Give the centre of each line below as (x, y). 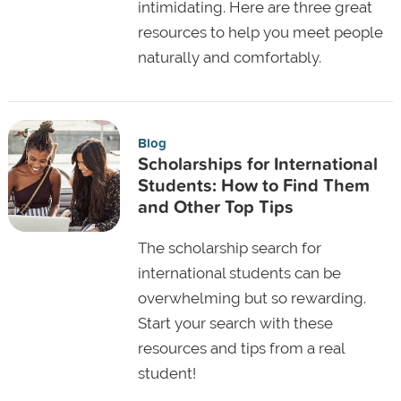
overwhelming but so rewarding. (252, 298)
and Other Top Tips (215, 206)
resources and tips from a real (241, 348)
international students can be (239, 273)
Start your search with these (235, 323)
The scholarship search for (229, 247)
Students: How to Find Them (253, 184)
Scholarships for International (257, 163)
